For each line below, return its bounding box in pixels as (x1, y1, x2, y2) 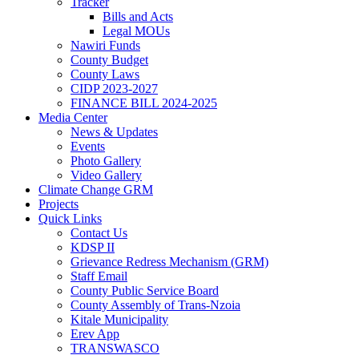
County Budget (71, 52, 148, 67)
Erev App (71, 326, 119, 341)
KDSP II (71, 240, 115, 254)
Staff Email (71, 268, 127, 283)
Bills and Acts (103, 9, 173, 23)
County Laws (71, 67, 139, 81)
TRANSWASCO (71, 341, 159, 355)
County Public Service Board (71, 283, 219, 297)
